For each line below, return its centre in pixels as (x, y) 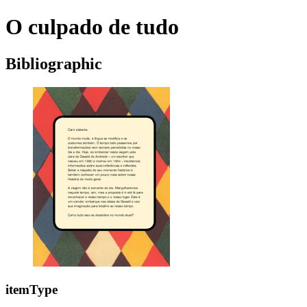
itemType (32, 289)
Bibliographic (54, 63)
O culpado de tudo (92, 27)
